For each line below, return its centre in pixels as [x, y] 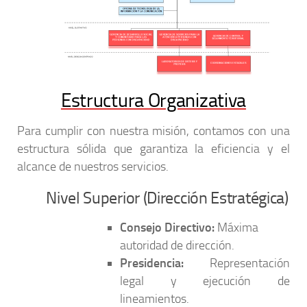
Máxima [236, 228]
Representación [237, 263]
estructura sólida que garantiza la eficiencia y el [153, 149]
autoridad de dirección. [177, 246]
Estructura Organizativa [153, 101]
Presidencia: [152, 263]
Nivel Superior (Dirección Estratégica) [167, 198]
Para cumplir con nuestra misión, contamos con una [153, 131]
